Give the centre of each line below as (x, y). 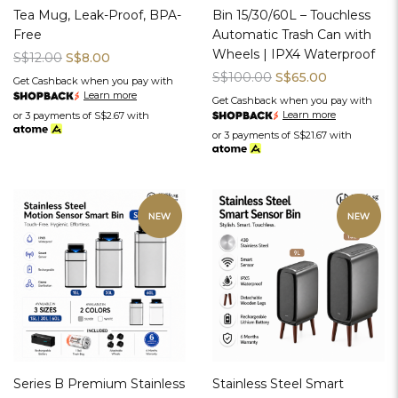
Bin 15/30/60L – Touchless (291, 16)
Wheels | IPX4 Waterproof (294, 55)
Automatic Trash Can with (292, 35)
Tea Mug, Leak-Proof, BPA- (97, 16)
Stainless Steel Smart (278, 384)
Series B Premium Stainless (99, 384)
